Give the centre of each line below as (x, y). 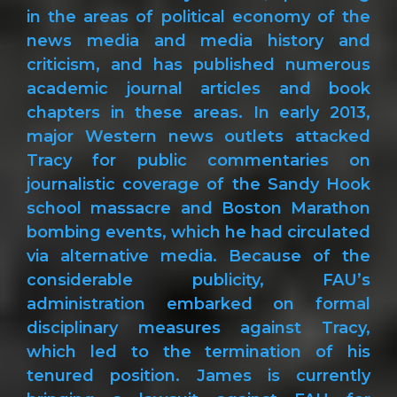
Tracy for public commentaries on (198, 160)
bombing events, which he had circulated (198, 232)
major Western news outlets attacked (198, 136)
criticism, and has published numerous (198, 64)
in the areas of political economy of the (198, 16)
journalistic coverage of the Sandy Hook (198, 184)
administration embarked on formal (198, 304)
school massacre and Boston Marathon (198, 208)
